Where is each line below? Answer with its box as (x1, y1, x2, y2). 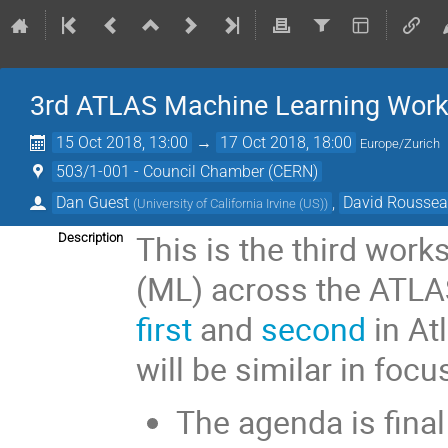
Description (58, 229, 123, 245)
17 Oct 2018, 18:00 (220, 133, 353, 152)
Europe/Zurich (360, 136, 441, 151)
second (261, 306, 367, 350)
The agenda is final (175, 399, 445, 443)
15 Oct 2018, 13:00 (56, 133, 189, 152)
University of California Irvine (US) (137, 195, 325, 211)
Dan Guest (56, 192, 130, 212)
